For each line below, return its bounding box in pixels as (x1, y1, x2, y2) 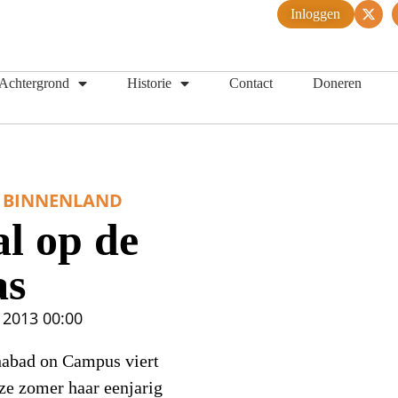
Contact (229, 75, 273, 92)
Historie (127, 75, 171, 92)
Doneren (313, 75, 362, 92)
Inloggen (291, 5, 340, 22)
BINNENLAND (3, 188, 123, 212)
